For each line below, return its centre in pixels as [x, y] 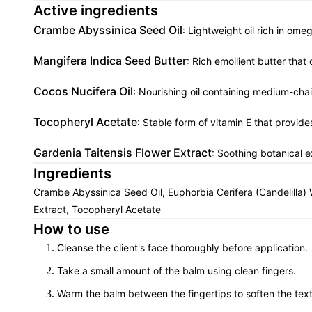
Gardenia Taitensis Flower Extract [123, 153]
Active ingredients [96, 10]
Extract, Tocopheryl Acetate [97, 209]
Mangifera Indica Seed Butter [110, 61]
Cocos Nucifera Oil [83, 91]
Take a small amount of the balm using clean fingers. [177, 271]
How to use [71, 229]
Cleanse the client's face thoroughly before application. [182, 248]
